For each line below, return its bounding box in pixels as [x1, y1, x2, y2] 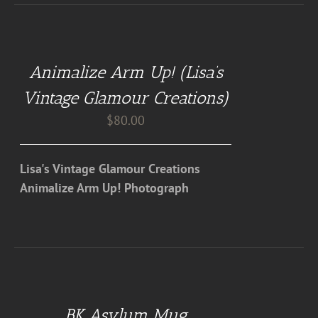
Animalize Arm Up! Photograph [20, 180, 190, 196]
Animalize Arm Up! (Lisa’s [28, 62, 223, 82]
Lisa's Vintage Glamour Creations [20, 160, 201, 177]
